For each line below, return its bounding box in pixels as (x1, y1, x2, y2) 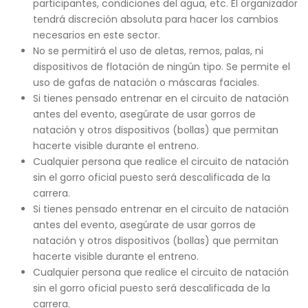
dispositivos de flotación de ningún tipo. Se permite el (32, 60, 290, 74)
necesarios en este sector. (32, 28, 160, 42)
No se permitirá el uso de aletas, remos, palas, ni (32, 44, 263, 58)
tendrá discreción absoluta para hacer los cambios (32, 12, 278, 26)
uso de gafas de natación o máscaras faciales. (32, 76, 259, 89)
